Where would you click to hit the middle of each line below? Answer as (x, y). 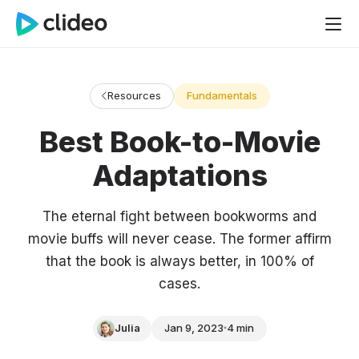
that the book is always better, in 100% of (179, 261)
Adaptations (179, 175)
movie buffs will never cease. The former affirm (179, 239)
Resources (134, 95)
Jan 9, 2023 (194, 328)
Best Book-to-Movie (179, 142)
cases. (179, 284)
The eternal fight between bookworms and (179, 216)
